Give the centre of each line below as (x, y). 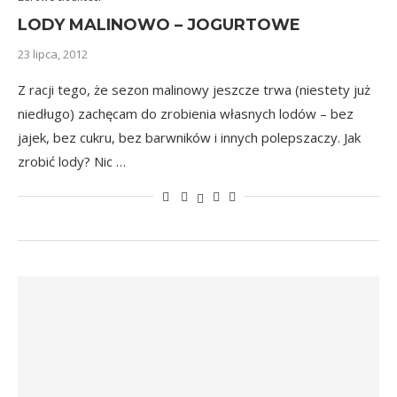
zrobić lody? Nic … (72, 161)
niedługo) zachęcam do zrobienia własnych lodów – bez (186, 113)
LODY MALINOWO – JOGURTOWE (159, 25)
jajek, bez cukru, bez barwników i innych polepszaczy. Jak (189, 137)
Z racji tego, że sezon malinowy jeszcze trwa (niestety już (194, 90)
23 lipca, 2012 (53, 54)
